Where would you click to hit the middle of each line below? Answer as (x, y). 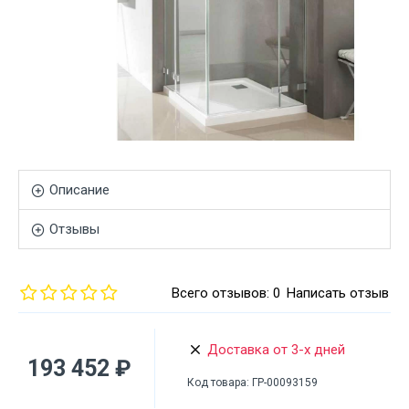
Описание (79, 190)
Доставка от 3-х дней (276, 349)
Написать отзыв (338, 293)
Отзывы (74, 229)
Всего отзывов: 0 (226, 293)
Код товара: (218, 383)
